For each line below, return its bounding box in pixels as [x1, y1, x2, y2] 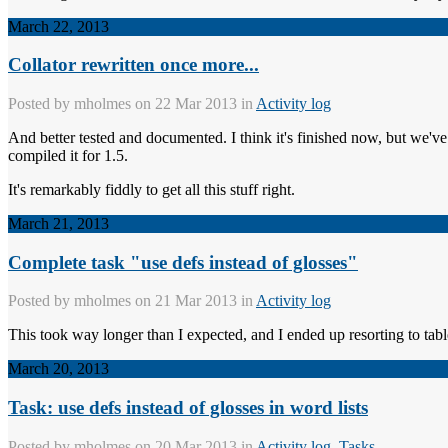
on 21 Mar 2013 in [131, 292, 256, 310]
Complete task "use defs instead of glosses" [8, 251, 358, 273]
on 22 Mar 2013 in [131, 94, 256, 112]
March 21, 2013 [8, 214, 109, 232]
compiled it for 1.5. [8, 146, 128, 164]
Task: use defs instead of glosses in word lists [8, 397, 368, 419]
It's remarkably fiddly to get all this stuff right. [8, 180, 295, 198]
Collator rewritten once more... [8, 54, 259, 76]
